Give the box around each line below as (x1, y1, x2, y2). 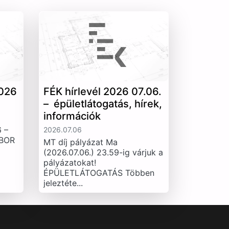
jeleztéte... (43, 178, 83, 189)
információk (43, 110, 101, 123)
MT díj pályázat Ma (43, 137, 118, 148)
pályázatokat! (43, 157, 96, 168)
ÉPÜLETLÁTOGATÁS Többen (43, 168, 154, 178)
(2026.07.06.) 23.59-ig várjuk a (43, 147, 163, 158)
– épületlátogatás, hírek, (43, 98, 162, 110)
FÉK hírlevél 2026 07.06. (43, 85, 162, 98)
